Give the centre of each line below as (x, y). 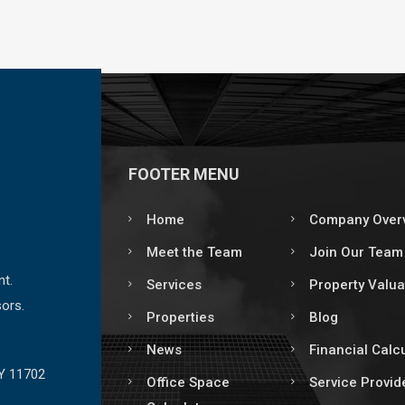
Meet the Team (194, 252)
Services (174, 285)
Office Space (188, 382)
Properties (180, 317)
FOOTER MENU (184, 174)
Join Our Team (356, 252)
